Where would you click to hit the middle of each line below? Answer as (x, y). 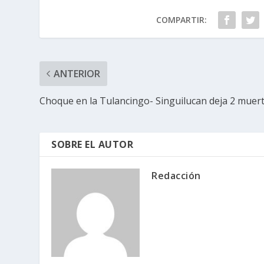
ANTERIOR (77, 73)
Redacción (176, 175)
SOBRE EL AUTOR (93, 144)
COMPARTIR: (181, 19)
